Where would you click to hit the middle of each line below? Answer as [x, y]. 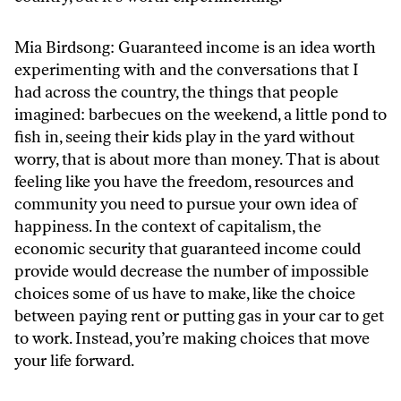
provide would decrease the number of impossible [192, 271]
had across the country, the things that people [176, 92]
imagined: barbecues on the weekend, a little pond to [200, 114]
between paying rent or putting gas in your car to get [199, 316]
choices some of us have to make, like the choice [185, 293]
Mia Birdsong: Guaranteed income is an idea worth [195, 47]
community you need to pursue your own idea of [186, 204]
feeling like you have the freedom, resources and [184, 181]
